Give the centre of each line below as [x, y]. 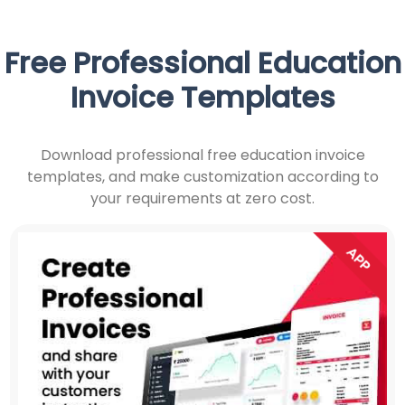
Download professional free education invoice [202, 155]
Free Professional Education [202, 62]
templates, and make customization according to [202, 176]
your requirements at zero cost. [202, 198]
